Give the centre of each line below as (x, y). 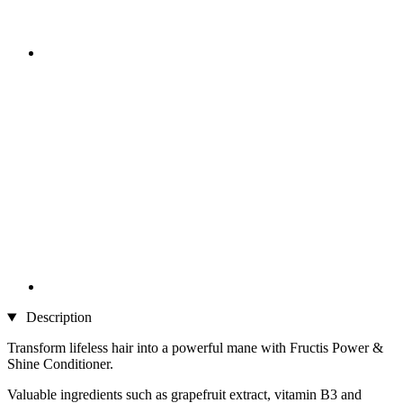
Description (57, 318)
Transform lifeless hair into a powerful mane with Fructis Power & (195, 348)
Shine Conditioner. (60, 364)
